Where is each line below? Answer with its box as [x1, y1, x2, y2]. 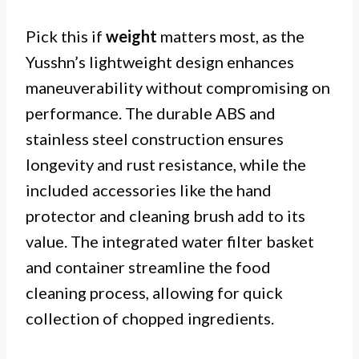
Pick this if [26, 26, 106, 46]
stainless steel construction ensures [26, 128, 284, 148]
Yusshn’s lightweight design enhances [26, 51, 294, 71]
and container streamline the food [26, 256, 271, 276]
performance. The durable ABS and [26, 103, 276, 123]
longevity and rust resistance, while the [26, 154, 306, 174]
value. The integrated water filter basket [26, 231, 314, 251]
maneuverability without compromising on [26, 77, 330, 97]
